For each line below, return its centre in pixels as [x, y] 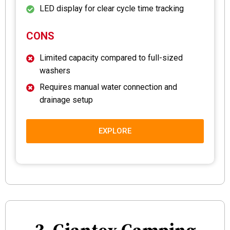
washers [55, 70]
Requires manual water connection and [108, 87]
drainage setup [66, 100]
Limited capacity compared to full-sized [111, 57]
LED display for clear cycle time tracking [112, 8]
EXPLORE [115, 131]
